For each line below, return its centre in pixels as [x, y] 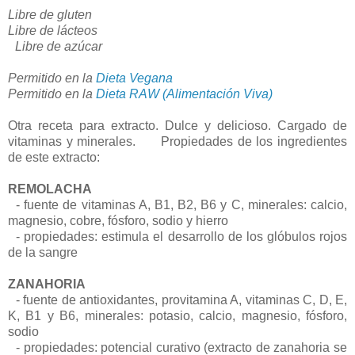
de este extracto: [54, 158]
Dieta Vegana [134, 78]
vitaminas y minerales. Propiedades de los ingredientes [177, 142]
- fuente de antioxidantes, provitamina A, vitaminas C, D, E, [177, 300]
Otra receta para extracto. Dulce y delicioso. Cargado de [177, 126]
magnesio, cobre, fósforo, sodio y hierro [118, 221]
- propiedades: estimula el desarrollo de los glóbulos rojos [177, 237]
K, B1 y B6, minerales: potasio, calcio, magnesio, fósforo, [177, 316]
